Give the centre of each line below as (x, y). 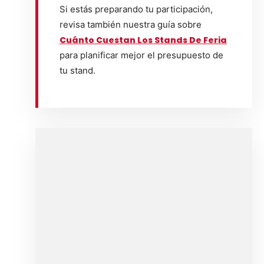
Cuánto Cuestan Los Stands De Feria (143, 40)
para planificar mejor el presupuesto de (141, 55)
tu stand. (77, 70)
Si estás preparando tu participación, (136, 9)
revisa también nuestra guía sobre (131, 24)
